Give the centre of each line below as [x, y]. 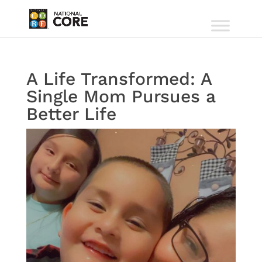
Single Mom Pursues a [120, 96]
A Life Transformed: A [119, 79]
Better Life [71, 114]
